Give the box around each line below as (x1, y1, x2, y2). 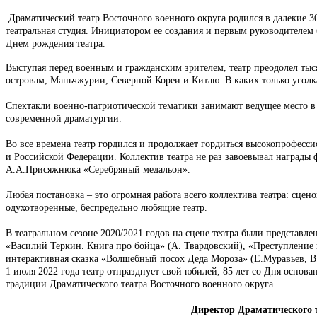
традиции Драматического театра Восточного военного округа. (6, 278, 276, 289)
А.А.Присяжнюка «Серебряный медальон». (6, 163, 190, 175)
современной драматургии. (6, 113, 122, 124)
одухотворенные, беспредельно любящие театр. (6, 202, 207, 213)
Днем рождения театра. (6, 38, 108, 49)
